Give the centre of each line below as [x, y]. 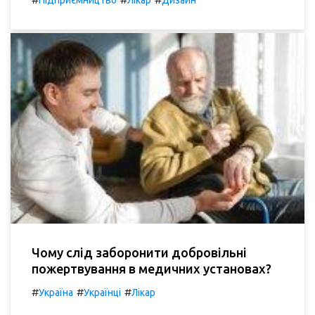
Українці [102, 293]
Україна [56, 293]
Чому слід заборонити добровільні [139, 253]
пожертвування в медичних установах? [152, 269]
